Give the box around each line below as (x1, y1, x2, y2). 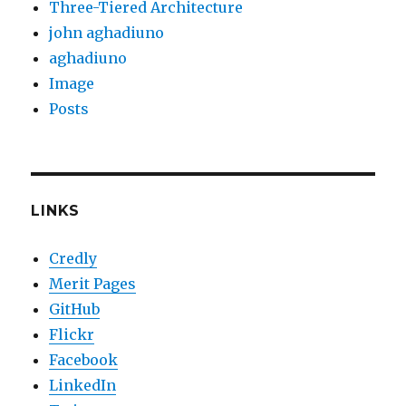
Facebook (49, 351, 119, 370)
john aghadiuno (49, 24, 165, 43)
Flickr (49, 325, 95, 344)
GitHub (49, 300, 101, 319)
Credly (49, 249, 98, 268)
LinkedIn (49, 376, 117, 395)
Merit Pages (49, 275, 137, 294)
